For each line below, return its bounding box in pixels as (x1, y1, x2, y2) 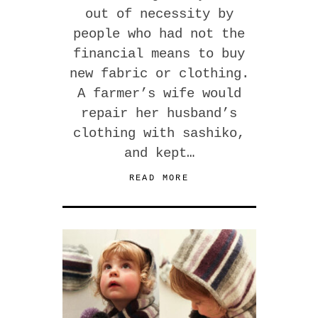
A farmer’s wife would (77, 86, 241, 102)
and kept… (124, 146, 194, 162)
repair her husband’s (81, 106, 237, 122)
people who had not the (73, 26, 245, 43)
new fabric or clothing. (69, 66, 249, 82)
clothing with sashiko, (73, 126, 245, 142)
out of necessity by (84, 6, 234, 23)
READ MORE (128, 173, 190, 184)
